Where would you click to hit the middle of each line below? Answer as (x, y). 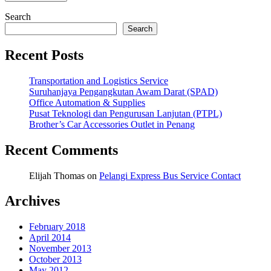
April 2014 (50, 238)
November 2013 (60, 249)
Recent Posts (44, 55)
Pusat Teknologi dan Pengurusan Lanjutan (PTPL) (126, 113)
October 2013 (55, 260)
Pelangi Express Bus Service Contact (170, 175)
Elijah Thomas (57, 175)
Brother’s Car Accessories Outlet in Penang (112, 124)
